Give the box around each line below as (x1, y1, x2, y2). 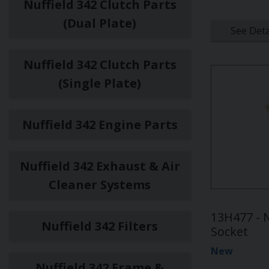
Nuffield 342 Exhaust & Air (19, 158, 180, 174)
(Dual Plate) (63, 15, 136, 31)
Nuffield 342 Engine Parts (22, 116, 178, 133)
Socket (211, 223, 248, 240)
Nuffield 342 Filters (41, 218, 158, 234)
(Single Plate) (58, 75, 141, 91)
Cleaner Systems (49, 177, 151, 193)
